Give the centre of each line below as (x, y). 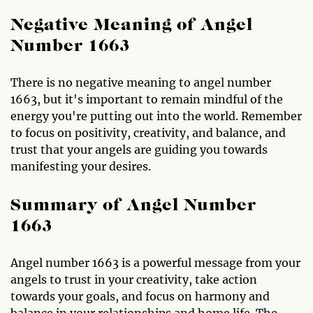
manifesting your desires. (81, 166)
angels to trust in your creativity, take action (134, 279)
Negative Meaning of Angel (132, 26)
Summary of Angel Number (133, 206)
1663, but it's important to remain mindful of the (147, 99)
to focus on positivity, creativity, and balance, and (148, 133)
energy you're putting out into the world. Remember (156, 116)
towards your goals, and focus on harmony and (140, 296)
